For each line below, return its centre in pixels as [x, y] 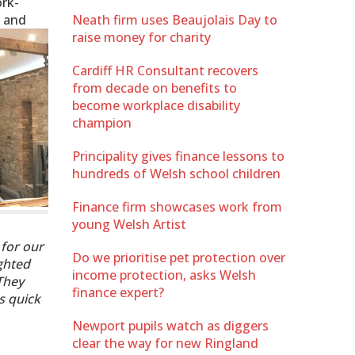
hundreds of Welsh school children [176, 173]
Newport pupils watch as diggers [170, 325]
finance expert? [118, 292]
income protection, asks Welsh [164, 275]
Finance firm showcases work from [177, 206]
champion [102, 122]
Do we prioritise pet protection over [179, 257]
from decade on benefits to [155, 88]
